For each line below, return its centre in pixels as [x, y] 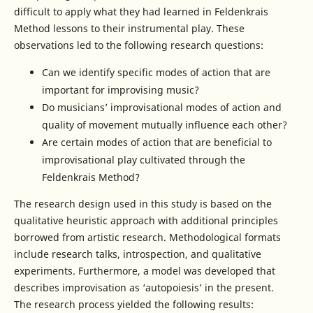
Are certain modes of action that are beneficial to [156, 143]
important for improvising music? [120, 90]
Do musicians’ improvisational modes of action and [161, 108]
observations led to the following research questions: [138, 45]
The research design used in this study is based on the [143, 204]
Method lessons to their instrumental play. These [129, 29]
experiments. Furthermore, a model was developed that [144, 271]
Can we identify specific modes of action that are [156, 73]
